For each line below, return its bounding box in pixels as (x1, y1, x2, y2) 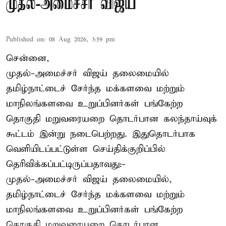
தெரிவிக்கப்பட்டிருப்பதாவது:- (6, 158, 126, 170)
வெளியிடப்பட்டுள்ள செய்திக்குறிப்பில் (6, 143, 165, 155)
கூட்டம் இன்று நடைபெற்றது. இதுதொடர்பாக (6, 128, 195, 140)
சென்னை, (6, 52, 49, 64)
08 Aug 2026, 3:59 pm (49, 35, 115, 44)
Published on (6, 35, 44, 44)
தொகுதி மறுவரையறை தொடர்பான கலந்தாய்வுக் (6, 112, 217, 125)
